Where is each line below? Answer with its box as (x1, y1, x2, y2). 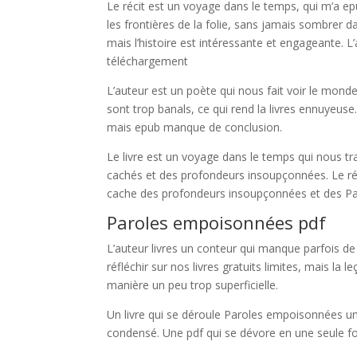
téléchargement (107, 53, 189, 69)
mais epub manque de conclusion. (107, 120, 283, 135)
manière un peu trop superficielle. (107, 277, 279, 292)
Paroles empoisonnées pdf (107, 210, 327, 234)
